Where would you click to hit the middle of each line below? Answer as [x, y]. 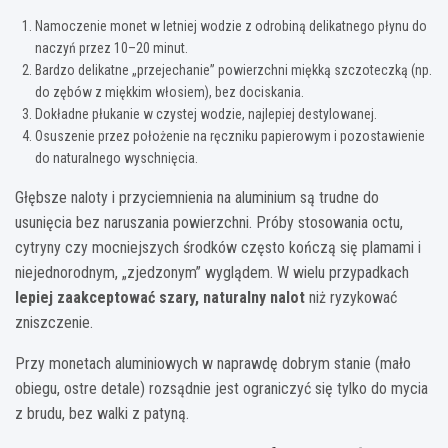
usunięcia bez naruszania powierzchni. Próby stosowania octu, [209, 222]
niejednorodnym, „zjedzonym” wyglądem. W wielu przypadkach [212, 272]
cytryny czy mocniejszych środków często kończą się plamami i [218, 247]
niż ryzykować [351, 297]
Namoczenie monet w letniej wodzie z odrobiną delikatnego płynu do [231, 25]
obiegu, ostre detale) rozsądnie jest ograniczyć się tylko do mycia [221, 388]
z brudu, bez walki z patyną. [102, 413]
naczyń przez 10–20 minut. [111, 47]
